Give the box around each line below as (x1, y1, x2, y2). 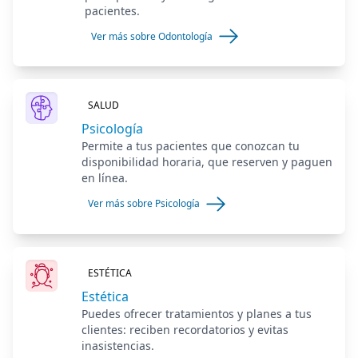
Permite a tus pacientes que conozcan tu (81, 138, 300, 154)
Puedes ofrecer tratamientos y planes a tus (82, 305, 312, 321)
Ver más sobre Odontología (90, 29, 213, 43)
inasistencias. (82, 337, 155, 353)
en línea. (81, 170, 128, 186)
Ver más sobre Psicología (87, 197, 200, 211)
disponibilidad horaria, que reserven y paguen (81, 154, 332, 170)
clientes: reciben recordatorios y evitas (82, 321, 289, 337)
